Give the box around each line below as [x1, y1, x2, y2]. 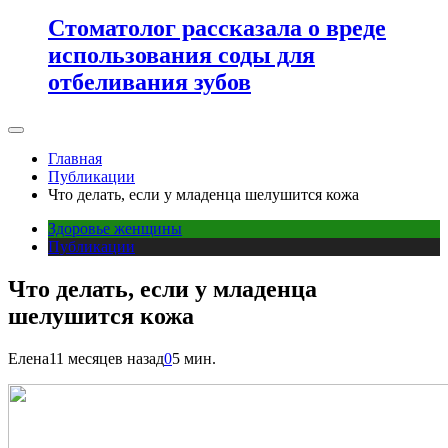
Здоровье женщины [48, 219, 182, 237]
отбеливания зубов [48, 68, 251, 95]
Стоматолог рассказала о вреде [48, 14, 386, 41]
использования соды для [48, 41, 315, 68]
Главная [48, 149, 102, 167]
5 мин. [172, 349, 216, 367]
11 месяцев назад [49, 349, 164, 367]
